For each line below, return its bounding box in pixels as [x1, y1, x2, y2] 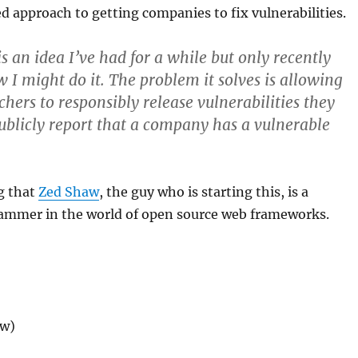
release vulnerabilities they [138, 92, 335, 112]
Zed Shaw [38, 183, 99, 200]
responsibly [58, 92, 139, 112]
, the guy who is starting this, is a [98, 183, 308, 200]
